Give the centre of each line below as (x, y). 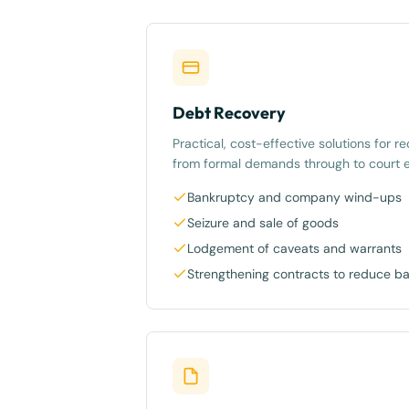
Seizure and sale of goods (263, 223)
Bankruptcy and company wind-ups (294, 197)
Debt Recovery (229, 113)
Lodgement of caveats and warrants (294, 248)
